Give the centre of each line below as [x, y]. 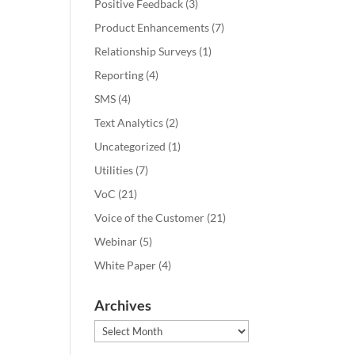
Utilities [114, 170]
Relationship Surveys [146, 52]
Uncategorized [130, 147]
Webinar [116, 242]
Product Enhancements [152, 28]
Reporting [119, 75]
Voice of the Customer [150, 218]
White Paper [126, 265]
